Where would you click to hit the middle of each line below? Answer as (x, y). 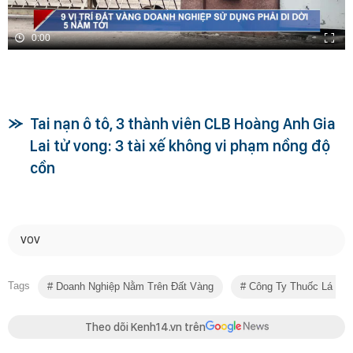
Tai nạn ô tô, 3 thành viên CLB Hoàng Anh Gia (183, 123)
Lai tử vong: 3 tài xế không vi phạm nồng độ (180, 145)
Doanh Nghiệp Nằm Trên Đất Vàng (133, 286)
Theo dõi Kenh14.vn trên (145, 327)
